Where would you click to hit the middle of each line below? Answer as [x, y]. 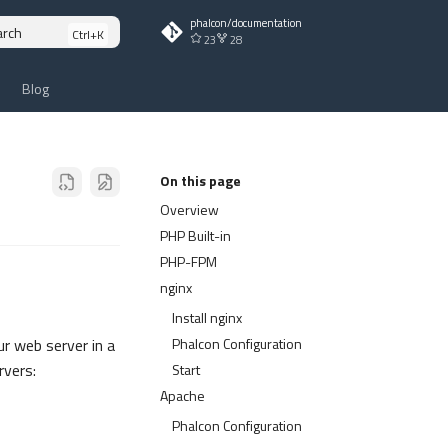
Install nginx [207, 317]
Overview [189, 209]
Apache [182, 395]
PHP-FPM [188, 261]
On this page [200, 180]
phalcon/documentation [246, 23]
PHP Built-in [195, 235]
